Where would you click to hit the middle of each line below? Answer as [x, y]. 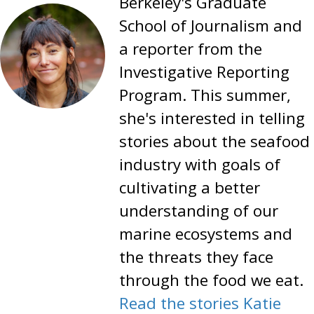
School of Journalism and [211, 25]
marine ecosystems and [206, 233]
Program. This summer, [205, 95]
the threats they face [196, 257]
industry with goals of [200, 164]
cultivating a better [190, 187]
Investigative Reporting [204, 71]
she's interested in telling [212, 118]
